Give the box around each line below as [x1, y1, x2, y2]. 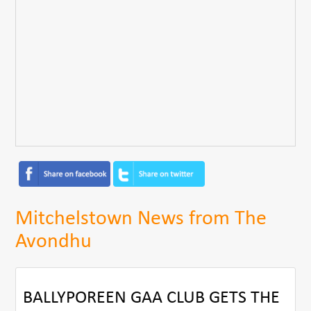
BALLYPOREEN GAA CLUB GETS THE [23, 288, 280, 308]
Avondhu [15, 230, 92, 253]
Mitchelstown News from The [15, 208, 267, 230]
